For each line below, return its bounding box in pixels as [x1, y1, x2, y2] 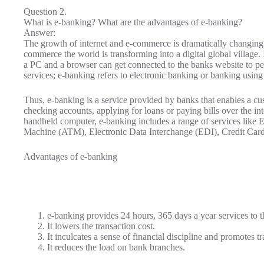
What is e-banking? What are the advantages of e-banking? [24, 17, 242, 28]
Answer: [24, 28, 55, 38]
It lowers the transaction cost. [47, 221, 155, 232]
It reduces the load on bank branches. [47, 242, 185, 253]
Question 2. [24, 6, 67, 17]
